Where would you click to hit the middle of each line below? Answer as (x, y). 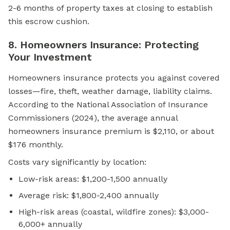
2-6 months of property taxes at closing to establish (110, 8)
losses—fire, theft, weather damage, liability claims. (110, 91)
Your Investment (50, 57)
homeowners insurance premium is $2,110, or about (111, 131)
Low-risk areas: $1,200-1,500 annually (93, 179)
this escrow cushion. (49, 22)
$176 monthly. (36, 145)
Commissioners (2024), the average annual (93, 118)
